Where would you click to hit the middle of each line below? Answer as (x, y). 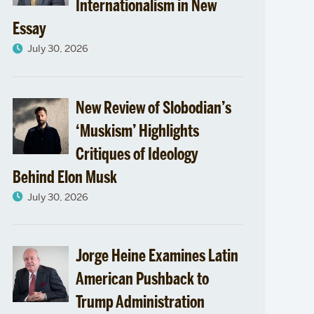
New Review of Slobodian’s (153, 107)
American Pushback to (142, 279)
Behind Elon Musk (64, 177)
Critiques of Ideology (137, 153)
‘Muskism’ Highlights (137, 130)
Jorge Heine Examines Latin (157, 256)
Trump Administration (140, 302)
